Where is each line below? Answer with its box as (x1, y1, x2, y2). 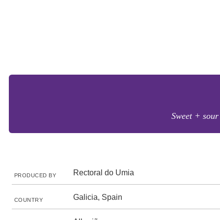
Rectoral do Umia (73, 168, 134, 177)
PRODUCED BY (14, 172, 56, 178)
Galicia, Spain (73, 193, 122, 201)
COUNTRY (14, 197, 43, 203)
